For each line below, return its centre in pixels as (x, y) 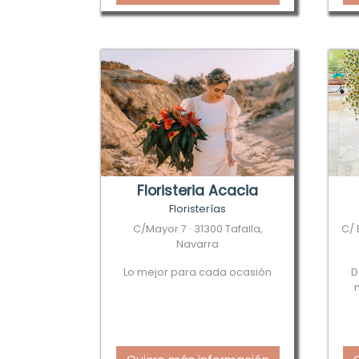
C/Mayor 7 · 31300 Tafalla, (198, 229)
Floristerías (198, 209)
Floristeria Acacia (198, 191)
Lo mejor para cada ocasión (198, 272)
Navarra (198, 244)
